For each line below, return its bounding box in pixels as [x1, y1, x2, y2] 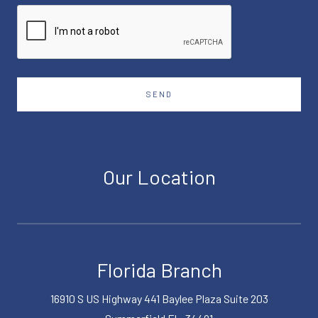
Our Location [102, 165, 216, 190]
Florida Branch [96, 258, 222, 283]
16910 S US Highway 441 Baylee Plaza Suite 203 [50, 292, 268, 306]
